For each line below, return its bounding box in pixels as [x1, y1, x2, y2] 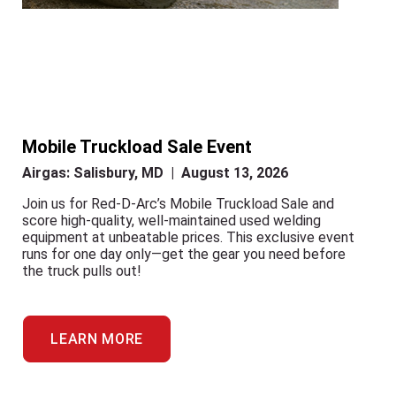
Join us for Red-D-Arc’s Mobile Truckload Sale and [22, 195, 334, 212]
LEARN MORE [50, 331, 143, 347]
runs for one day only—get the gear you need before [22, 246, 346, 263]
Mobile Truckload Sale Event [22, 136, 252, 157]
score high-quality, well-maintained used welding [22, 212, 321, 229]
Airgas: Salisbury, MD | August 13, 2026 [22, 164, 288, 181]
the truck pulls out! [22, 263, 141, 279]
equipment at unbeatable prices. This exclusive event [22, 229, 354, 246]
